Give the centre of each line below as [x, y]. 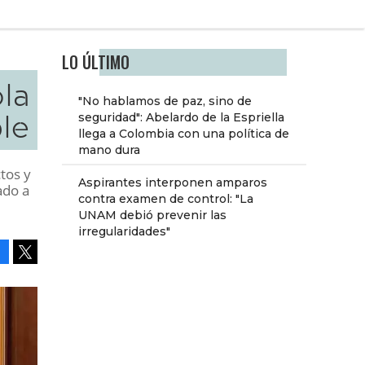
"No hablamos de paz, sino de [165, 101]
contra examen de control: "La [166, 199]
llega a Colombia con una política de [184, 134]
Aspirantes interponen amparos [173, 183]
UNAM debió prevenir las [152, 215]
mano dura [109, 150]
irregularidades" [124, 232]
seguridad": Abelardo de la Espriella [181, 118]
